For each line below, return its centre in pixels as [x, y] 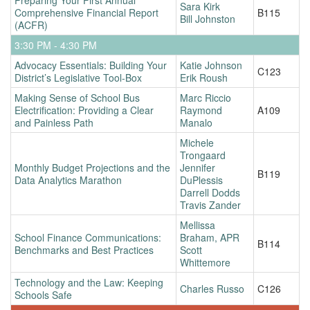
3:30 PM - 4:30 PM [56, 45]
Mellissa [198, 225]
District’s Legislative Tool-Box [78, 77]
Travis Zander [210, 204]
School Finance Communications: [88, 237]
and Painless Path [54, 122]
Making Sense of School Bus [77, 97]
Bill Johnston [208, 18]
